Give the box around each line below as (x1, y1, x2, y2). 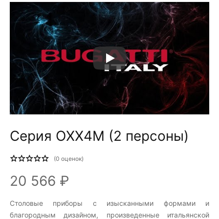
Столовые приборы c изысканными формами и (10, 198, 209, 207)
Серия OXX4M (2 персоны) (10, 127, 189, 144)
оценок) (60, 154, 84, 162)
